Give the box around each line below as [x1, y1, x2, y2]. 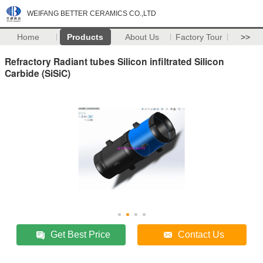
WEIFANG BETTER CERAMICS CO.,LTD [27, 9, 156, 18]
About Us [125, 32, 160, 42]
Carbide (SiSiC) [5, 66, 70, 80]
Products [67, 32, 104, 42]
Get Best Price [50, 229, 111, 240]
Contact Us [178, 229, 225, 240]
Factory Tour [176, 32, 223, 42]
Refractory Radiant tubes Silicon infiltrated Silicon [5, 54, 224, 68]
